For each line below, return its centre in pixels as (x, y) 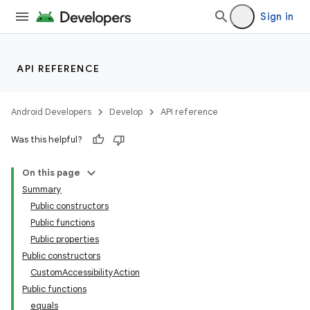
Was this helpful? (47, 139)
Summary (42, 189)
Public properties (65, 239)
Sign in (277, 17)
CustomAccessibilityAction (85, 272)
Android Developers (51, 112)
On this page (51, 173)
